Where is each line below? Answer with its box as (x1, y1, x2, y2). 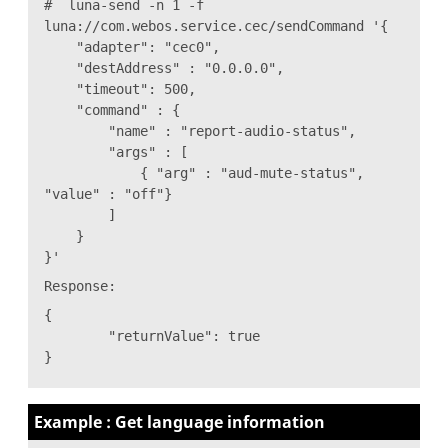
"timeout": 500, (44, 80, 196, 97)
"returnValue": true (44, 327, 260, 344)
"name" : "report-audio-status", (44, 122, 356, 139)
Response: (44, 277, 116, 294)
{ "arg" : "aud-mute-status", (44, 164, 364, 181)
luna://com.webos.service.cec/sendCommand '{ (44, 17, 388, 34)
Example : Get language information (34, 410, 325, 433)
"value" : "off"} (44, 185, 172, 202)
